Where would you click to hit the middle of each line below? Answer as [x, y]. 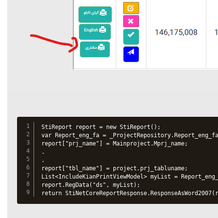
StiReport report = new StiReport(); [101, 127]
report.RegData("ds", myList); [91, 185]
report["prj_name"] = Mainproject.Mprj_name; [115, 143]
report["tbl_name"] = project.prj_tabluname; [115, 168]
